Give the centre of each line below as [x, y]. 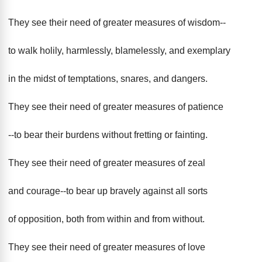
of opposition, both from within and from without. [106, 219]
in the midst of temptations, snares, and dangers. [108, 79]
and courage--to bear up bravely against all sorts [108, 191]
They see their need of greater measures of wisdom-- [117, 23]
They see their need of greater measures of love [107, 247]
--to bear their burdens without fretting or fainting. [108, 135]
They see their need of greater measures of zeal [107, 163]
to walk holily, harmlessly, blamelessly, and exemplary [119, 51]
